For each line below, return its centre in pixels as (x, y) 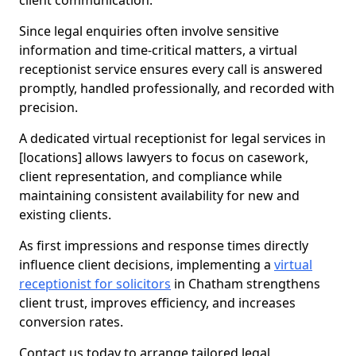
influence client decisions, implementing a (147, 265)
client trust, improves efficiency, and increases (157, 303)
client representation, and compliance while (151, 176)
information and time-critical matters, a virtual (158, 50)
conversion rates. (71, 322)
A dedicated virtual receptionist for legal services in (172, 138)
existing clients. (65, 215)
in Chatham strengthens (246, 284)
